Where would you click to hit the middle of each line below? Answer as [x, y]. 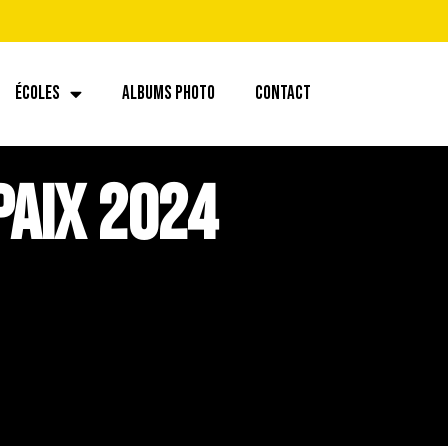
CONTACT [283, 93]
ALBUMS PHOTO [168, 93]
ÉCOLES [37, 93]
